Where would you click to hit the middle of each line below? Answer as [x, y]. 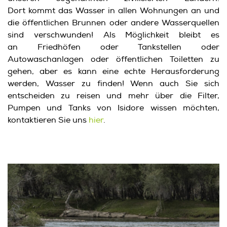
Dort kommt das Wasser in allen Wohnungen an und [113, 10]
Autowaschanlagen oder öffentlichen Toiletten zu [113, 59]
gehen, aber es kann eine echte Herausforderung [113, 71]
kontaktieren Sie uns [48, 120]
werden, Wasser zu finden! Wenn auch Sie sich [113, 83]
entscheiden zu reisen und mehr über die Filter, [113, 96]
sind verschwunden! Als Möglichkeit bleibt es [113, 35]
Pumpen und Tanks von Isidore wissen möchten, [113, 108]
